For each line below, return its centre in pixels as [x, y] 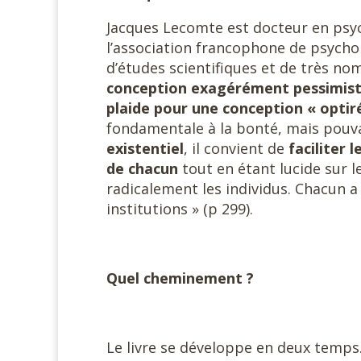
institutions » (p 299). [180, 209]
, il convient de [236, 148]
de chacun [142, 168]
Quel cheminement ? [180, 278]
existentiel [145, 148]
